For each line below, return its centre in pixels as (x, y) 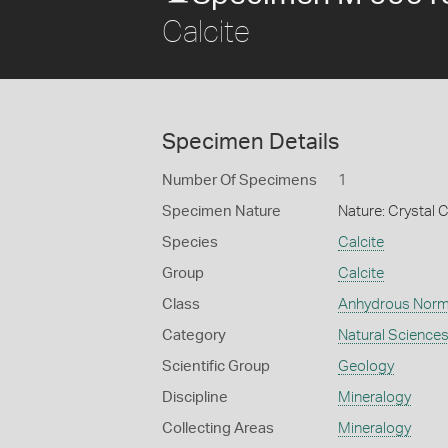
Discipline (195, 397)
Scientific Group (216, 366)
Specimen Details (250, 142)
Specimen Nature (221, 211)
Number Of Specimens (239, 180)
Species (190, 242)
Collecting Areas (218, 428)
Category (194, 335)
